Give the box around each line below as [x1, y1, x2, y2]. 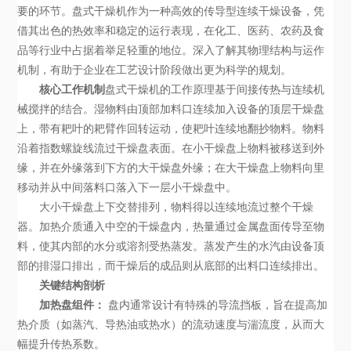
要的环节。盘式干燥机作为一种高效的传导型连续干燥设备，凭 [17, 5, 325, 18]
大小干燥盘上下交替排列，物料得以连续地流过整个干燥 [39, 201, 314, 214]
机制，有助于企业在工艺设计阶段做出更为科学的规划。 [17, 63, 292, 77]
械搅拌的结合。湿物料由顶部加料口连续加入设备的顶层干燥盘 [17, 103, 325, 116]
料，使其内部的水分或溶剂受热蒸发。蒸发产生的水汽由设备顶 [17, 240, 325, 253]
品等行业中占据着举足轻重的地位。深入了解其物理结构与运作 [17, 44, 325, 57]
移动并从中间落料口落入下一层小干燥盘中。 [17, 181, 237, 194]
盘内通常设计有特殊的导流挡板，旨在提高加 [105, 299, 328, 312]
